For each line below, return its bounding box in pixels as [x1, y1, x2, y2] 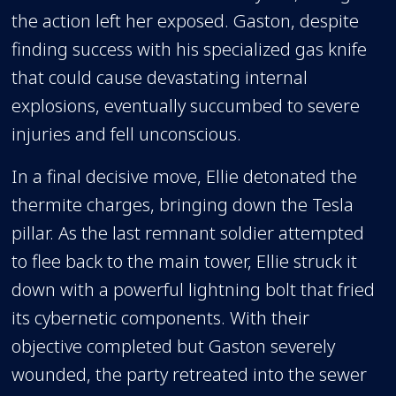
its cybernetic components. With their [11, 304, 310, 330]
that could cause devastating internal [11, 65, 308, 90]
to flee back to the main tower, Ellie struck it [11, 247, 358, 273]
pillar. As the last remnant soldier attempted [11, 219, 365, 245]
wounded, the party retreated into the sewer [11, 361, 368, 386]
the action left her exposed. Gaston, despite [11, 8, 360, 34]
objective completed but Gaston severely [11, 332, 336, 358]
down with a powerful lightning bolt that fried [11, 276, 376, 301]
